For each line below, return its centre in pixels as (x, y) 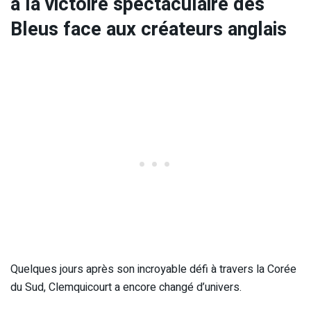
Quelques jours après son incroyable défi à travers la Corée (153, 270)
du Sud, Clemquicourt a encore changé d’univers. (126, 288)
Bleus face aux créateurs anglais (149, 29)
